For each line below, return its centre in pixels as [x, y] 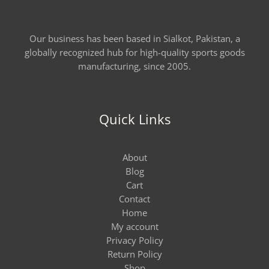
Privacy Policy [134, 240]
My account [134, 227]
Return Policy [134, 254]
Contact [134, 199]
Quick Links [134, 119]
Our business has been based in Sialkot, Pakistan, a [134, 38]
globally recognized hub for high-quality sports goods [134, 52]
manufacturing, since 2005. [134, 66]
